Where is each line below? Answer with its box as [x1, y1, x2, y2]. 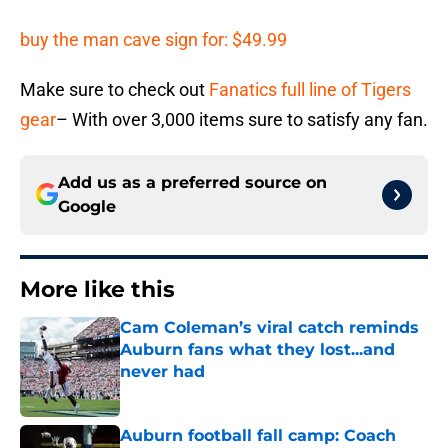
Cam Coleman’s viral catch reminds [120, 317, 419, 337]
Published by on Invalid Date [119, 382, 293, 399]
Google [58, 196, 116, 216]
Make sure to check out [20, 78, 209, 100]
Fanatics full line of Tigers [209, 78, 411, 100]
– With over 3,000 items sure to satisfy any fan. [56, 108, 428, 130]
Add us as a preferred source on [58, 172, 327, 192]
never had [120, 361, 205, 381]
